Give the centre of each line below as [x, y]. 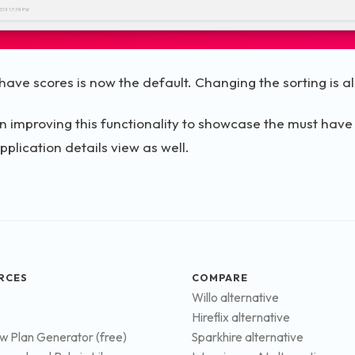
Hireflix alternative [241, 318]
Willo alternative [235, 298]
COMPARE [220, 277]
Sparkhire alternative [248, 338]
